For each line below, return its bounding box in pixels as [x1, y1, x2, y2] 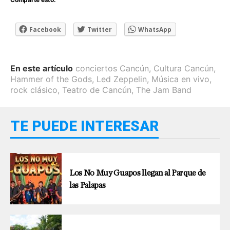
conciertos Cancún [75, 63, 149, 74]
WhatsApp [138, 25, 171, 34]
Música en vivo [151, 74, 209, 85]
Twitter [87, 25, 112, 34]
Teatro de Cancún [62, 85, 131, 95]
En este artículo [10, 63, 73, 74]
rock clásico [10, 85, 57, 95]
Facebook [29, 25, 61, 34]
